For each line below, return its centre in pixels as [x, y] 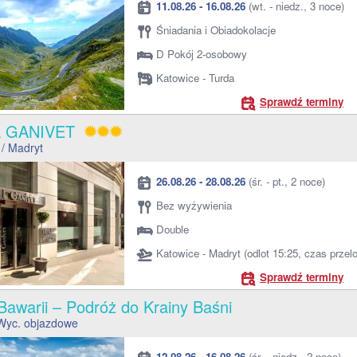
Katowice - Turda [195, 78]
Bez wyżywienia [194, 205]
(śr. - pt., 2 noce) [285, 181]
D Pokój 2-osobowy [202, 54]
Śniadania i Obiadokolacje [216, 30]
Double [173, 229]
